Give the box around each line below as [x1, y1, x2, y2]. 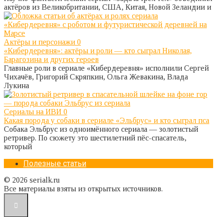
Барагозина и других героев [4, 55, 99, 63]
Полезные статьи [23, 158, 86, 168]
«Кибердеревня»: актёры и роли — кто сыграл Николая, [4, 46, 192, 55]
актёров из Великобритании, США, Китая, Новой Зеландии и [4, 2, 211, 11]
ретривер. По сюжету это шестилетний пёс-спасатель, [4, 133, 186, 142]
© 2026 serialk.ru [4, 175, 60, 184]
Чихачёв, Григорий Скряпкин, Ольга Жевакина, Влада [4, 72, 188, 81]
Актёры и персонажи [4, 37, 75, 46]
